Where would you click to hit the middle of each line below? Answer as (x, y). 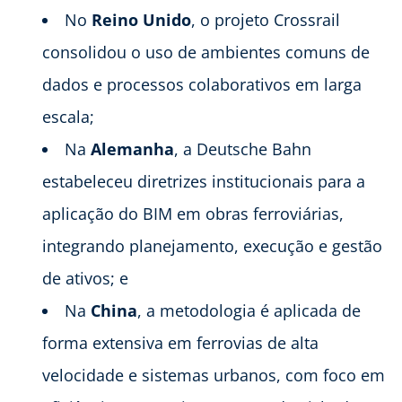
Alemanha (132, 149)
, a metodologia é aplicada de (249, 310)
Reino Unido (141, 19)
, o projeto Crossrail (266, 19)
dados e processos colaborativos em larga (202, 84)
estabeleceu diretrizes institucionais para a (204, 181)
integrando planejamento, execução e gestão (212, 245)
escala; (68, 116)
